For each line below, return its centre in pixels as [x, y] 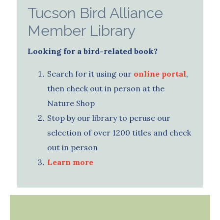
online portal [160, 73]
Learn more [70, 162]
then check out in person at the [106, 88]
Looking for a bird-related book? [93, 51]
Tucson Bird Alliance [95, 13]
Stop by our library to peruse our [109, 118]
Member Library [82, 30]
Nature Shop [71, 103]
